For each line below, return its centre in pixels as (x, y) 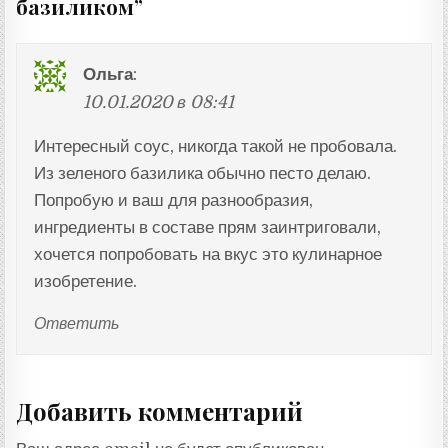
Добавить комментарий (160, 410)
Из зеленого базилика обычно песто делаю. (202, 174)
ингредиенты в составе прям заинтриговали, (207, 228)
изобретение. (85, 282)
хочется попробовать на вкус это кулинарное (207, 255)
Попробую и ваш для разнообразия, (173, 201)
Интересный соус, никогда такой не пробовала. (215, 147)
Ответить (76, 324)
